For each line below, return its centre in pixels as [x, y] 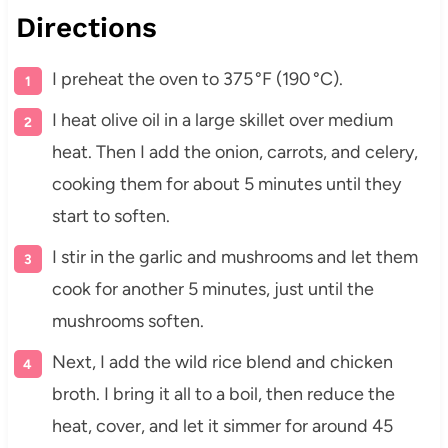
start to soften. [110, 216]
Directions [86, 28]
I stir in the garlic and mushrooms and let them [234, 257]
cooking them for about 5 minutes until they [226, 184]
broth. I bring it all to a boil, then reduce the [223, 394]
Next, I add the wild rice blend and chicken [222, 362]
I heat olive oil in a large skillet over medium [222, 120]
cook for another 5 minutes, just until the [212, 289]
